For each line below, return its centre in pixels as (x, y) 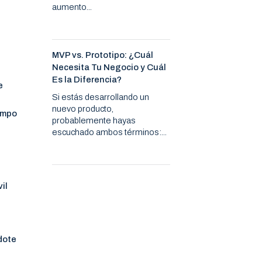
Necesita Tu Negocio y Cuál (109, 68)
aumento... (72, 7)
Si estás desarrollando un (101, 97)
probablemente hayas (94, 121)
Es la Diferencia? (87, 80)
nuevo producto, (83, 109)
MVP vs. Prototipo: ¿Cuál (103, 55)
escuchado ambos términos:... (110, 132)
